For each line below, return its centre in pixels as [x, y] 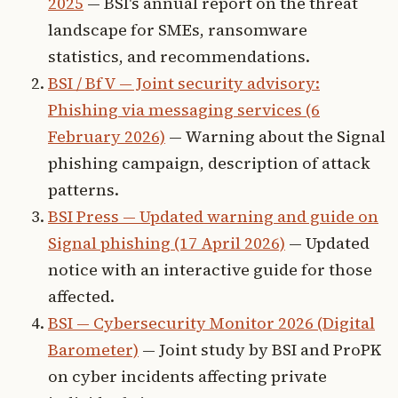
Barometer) [93, 350]
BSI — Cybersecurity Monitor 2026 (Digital [211, 323]
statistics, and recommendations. [179, 57]
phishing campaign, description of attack [209, 163]
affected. [81, 297]
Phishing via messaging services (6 [184, 110]
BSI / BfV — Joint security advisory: [184, 84]
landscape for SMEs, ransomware [178, 30]
